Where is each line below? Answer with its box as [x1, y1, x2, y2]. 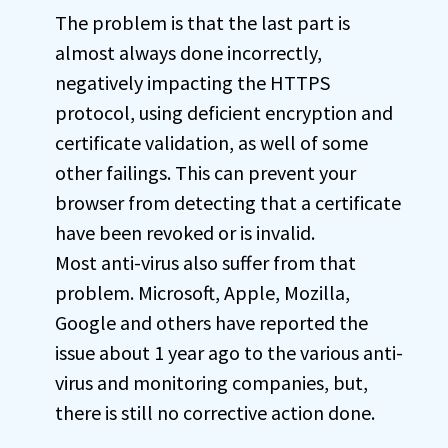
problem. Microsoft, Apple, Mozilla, [55, 279, 350, 305]
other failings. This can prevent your [55, 159, 356, 185]
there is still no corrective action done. [55, 399, 375, 425]
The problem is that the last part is [55, 9, 350, 35]
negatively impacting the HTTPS [55, 69, 330, 95]
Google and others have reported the [55, 309, 368, 335]
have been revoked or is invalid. [55, 219, 315, 245]
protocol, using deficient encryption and [55, 99, 393, 125]
